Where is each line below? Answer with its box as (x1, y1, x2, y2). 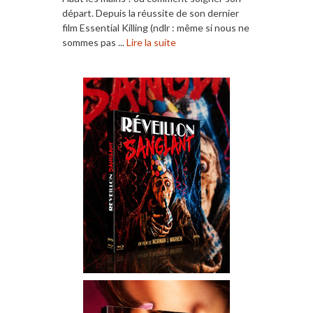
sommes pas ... (62, 36, 126, 48)
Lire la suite (126, 36, 176, 48)
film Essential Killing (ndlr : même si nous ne (62, 21, 249, 34)
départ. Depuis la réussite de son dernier (62, 6, 239, 19)
